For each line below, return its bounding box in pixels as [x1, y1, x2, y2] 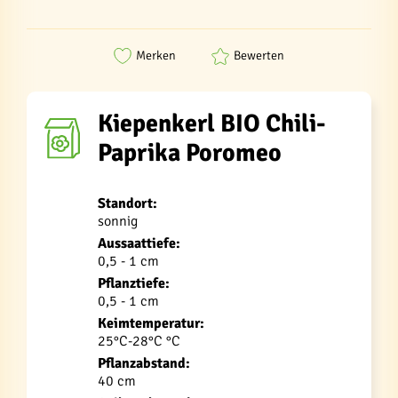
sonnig [98, 211, 138, 230]
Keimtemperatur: [98, 314, 204, 332]
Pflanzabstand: [98, 354, 190, 372]
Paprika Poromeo [98, 137, 282, 168]
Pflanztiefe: [98, 274, 170, 292]
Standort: [98, 194, 157, 212]
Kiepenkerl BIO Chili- [98, 107, 326, 139]
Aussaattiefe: [98, 234, 180, 252]
